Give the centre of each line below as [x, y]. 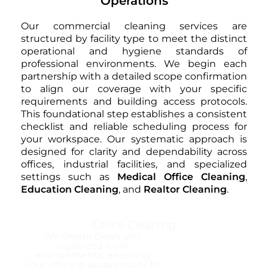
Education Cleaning [70, 190]
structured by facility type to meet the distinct [134, 39]
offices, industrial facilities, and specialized [134, 165]
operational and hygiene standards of [134, 51]
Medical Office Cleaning [181, 177]
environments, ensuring [92, 255]
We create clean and [92, 236]
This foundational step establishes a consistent [134, 114]
